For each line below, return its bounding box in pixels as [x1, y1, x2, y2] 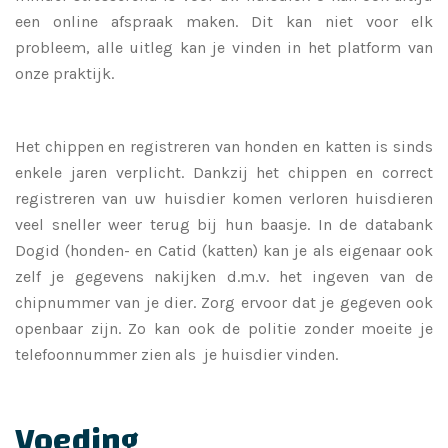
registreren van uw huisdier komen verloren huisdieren [15, 188, 433, 208]
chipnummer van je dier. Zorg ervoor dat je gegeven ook [15, 292, 433, 312]
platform [337, 37, 402, 57]
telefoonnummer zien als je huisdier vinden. [15, 344, 338, 364]
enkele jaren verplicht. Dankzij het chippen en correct [15, 162, 433, 182]
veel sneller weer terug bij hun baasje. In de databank [15, 214, 433, 234]
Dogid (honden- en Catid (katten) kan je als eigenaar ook [15, 240, 433, 260]
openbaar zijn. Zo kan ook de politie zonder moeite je [15, 318, 433, 338]
